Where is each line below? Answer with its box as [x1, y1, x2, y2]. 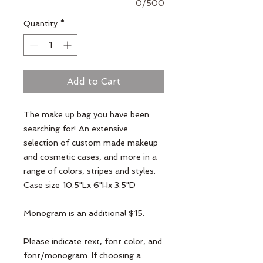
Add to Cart [67, 75, 121, 87]
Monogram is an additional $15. [23, 208, 144, 218]
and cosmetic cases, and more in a [23, 151, 157, 161]
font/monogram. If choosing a [23, 250, 141, 260]
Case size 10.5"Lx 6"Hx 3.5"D [23, 180, 136, 190]
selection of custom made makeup [23, 137, 158, 147]
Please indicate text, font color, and [23, 236, 162, 246]
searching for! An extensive [23, 123, 128, 133]
